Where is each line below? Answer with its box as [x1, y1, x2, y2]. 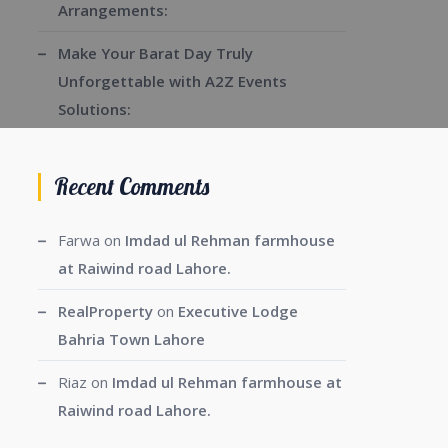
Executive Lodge [177, 301, 298, 321]
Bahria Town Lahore [57, 329, 205, 349]
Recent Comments [53, 172, 209, 201]
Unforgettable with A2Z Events [57, 71, 287, 91]
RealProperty [57, 301, 153, 321]
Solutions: [57, 99, 131, 119]
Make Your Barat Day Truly [57, 43, 253, 63]
